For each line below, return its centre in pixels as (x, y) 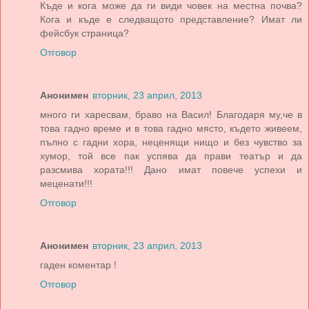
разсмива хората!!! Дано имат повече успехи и (171, 170)
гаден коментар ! (78, 265)
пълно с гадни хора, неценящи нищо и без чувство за (171, 142)
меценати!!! (66, 184)
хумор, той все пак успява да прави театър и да (171, 156)
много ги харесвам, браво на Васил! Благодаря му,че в (171, 115)
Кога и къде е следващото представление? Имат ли (171, 20)
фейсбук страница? (84, 33)
